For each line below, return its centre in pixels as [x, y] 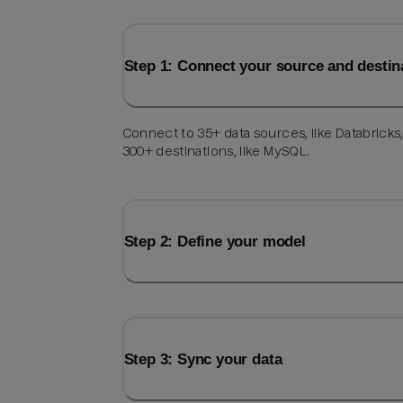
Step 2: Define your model [215, 242]
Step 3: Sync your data [203, 359]
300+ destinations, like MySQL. [216, 152]
